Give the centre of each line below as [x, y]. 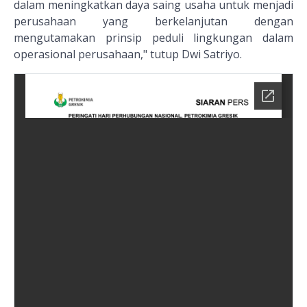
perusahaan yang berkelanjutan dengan [153, 22]
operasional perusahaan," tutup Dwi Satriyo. [128, 54]
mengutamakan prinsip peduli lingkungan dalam [153, 38]
